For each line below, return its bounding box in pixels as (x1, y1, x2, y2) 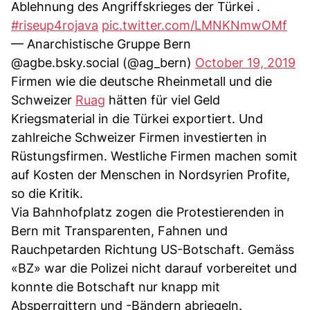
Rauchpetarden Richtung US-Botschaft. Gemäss (11, 241, 294, 257)
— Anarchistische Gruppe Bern (11, 36, 191, 51)
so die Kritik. (11, 185, 83, 201)
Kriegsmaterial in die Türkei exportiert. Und (11, 111, 263, 126)
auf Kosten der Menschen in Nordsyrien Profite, (11, 167, 290, 182)
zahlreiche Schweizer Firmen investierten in (11, 129, 267, 145)
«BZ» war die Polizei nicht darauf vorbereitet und (11, 260, 297, 275)
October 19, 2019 (195, 55, 295, 70)
